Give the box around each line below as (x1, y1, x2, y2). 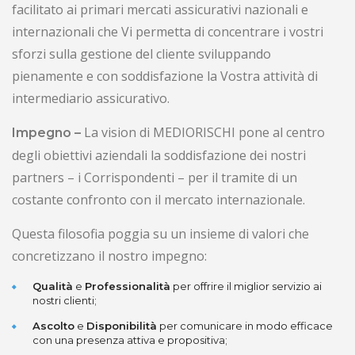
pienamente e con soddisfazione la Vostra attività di (12, 67, 318, 85)
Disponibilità (86, 319, 157, 332)
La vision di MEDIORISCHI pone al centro (84, 123, 325, 141)
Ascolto (32, 319, 74, 332)
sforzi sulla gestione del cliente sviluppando (12, 44, 271, 63)
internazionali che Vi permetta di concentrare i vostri (12, 22, 323, 40)
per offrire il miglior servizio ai (170, 279, 322, 292)
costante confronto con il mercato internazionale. (12, 190, 305, 208)
